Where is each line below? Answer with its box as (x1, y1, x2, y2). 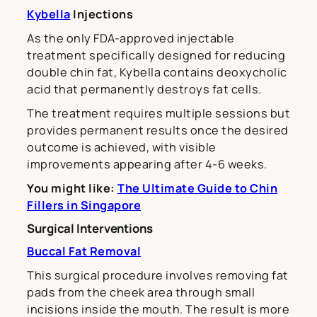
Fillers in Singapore (27, 197, 141, 213)
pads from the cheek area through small (27, 284, 255, 300)
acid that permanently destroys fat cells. (27, 81, 262, 97)
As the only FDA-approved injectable (27, 30, 235, 46)
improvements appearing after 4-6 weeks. (27, 156, 267, 172)
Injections (70, 6, 133, 22)
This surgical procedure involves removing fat (27, 267, 289, 283)
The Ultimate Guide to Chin (117, 180, 277, 196)
